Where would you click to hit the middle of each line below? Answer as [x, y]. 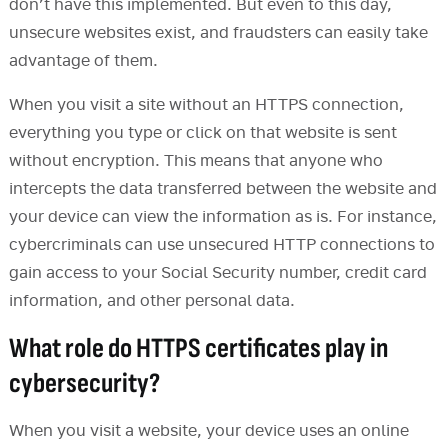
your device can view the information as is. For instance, [222, 217]
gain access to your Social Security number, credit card [217, 273]
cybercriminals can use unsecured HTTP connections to [221, 245]
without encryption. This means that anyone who [195, 161]
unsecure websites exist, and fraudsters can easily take [218, 33]
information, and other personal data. [151, 301]
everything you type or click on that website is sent [202, 133]
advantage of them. [83, 61]
